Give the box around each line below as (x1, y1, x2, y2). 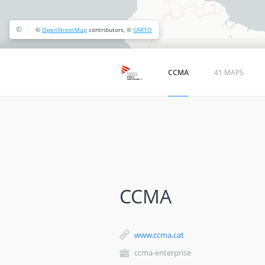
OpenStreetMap (42, 25, 87, 34)
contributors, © (87, 25, 133, 34)
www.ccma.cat (134, 230, 184, 240)
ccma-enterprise (132, 247, 191, 258)
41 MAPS (214, 67, 244, 77)
